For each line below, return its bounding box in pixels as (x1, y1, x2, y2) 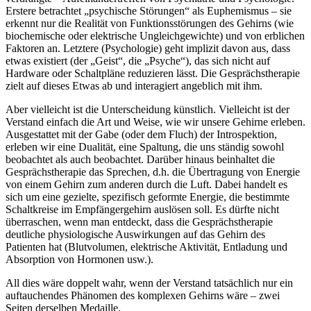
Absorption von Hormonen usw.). (6, 253, 153, 266)
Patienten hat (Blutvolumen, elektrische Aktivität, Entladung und (6, 241, 287, 253)
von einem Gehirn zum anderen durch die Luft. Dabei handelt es (6, 178, 287, 191)
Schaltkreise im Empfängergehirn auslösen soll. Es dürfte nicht (6, 203, 279, 216)
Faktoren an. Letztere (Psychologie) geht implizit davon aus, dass (6, 42, 290, 55)
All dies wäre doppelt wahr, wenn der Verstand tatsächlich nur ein (6, 277, 293, 289)
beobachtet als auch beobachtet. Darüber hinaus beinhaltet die (6, 153, 275, 166)
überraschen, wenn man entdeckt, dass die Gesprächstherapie (6, 216, 273, 228)
